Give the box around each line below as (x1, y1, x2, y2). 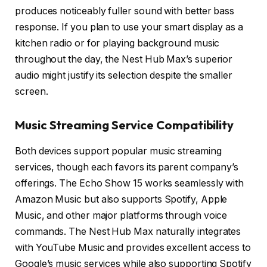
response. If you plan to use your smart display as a (15, 21, 243, 33)
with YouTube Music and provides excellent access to (15, 242, 251, 254)
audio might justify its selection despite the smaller (15, 70, 232, 82)
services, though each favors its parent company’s (15, 162, 239, 173)
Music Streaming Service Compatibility (15, 117, 234, 132)
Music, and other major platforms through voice (15, 210, 228, 222)
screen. (15, 86, 48, 98)
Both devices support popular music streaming (15, 145, 222, 157)
